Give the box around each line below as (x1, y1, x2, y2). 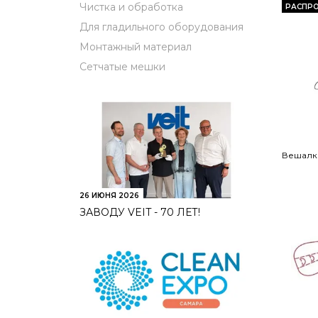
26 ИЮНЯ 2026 (79, 191, 139, 201)
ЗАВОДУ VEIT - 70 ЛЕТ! (79, 206, 200, 219)
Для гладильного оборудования (79, 21, 243, 33)
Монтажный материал (79, 40, 192, 53)
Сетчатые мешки (79, 60, 165, 73)
